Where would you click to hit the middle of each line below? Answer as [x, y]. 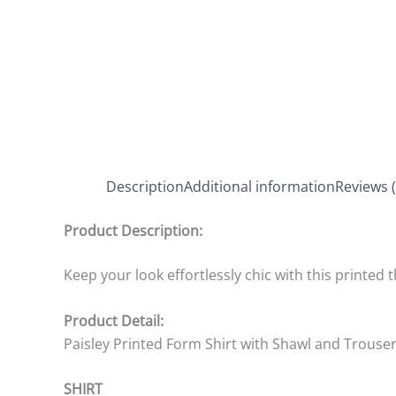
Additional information [259, 187]
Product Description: [133, 231]
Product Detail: [114, 320]
